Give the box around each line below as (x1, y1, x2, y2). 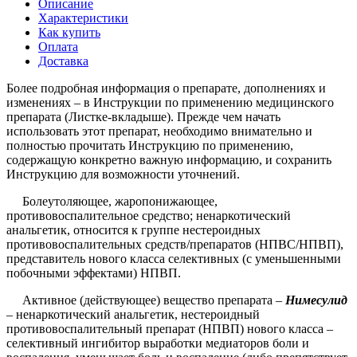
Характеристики (38, 10, 128, 25)
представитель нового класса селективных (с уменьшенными (6, 251, 341, 265)
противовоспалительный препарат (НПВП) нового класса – (6, 321, 333, 335)
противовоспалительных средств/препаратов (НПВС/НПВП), (6, 237, 343, 251)
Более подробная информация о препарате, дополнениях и (6, 80, 326, 95)
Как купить (38, 25, 100, 39)
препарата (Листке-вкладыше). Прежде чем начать (6, 109, 280, 124)
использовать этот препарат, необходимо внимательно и (6, 124, 312, 138)
